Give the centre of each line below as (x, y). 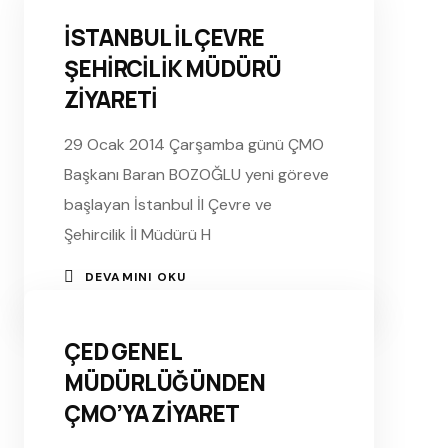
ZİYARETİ (110, 99)
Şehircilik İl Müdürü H (137, 234)
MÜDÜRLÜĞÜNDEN (164, 382)
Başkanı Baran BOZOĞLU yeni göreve (196, 174)
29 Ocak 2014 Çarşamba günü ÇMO (193, 144)
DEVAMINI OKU (135, 276)
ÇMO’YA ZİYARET (151, 413)
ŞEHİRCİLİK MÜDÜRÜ (172, 68)
